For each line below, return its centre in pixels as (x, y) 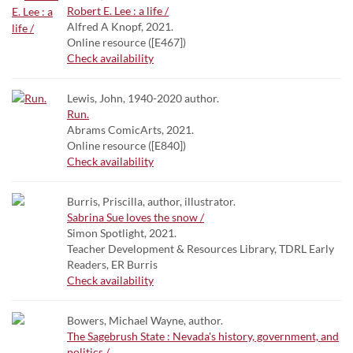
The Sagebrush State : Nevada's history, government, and (203, 336)
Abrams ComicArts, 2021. (130, 130)
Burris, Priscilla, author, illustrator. (151, 201)
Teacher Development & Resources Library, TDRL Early (201, 249)
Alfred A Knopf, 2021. (120, 26)
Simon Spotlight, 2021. (122, 233)
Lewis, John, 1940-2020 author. (143, 98)
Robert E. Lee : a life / (118, 11)
